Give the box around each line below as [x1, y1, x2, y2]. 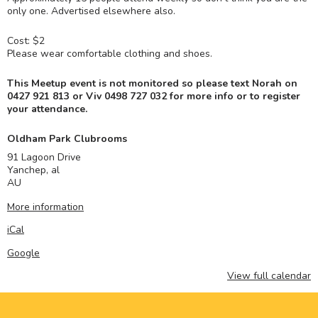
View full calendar [227, 268, 311, 283]
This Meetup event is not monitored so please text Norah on [7, 76, 297, 90]
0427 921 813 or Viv [7, 89, 102, 103]
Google [7, 246, 40, 260]
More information [7, 199, 84, 214]
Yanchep [7, 163, 46, 177]
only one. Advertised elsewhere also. [7, 4, 175, 18]
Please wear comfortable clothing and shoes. [7, 46, 212, 60]
